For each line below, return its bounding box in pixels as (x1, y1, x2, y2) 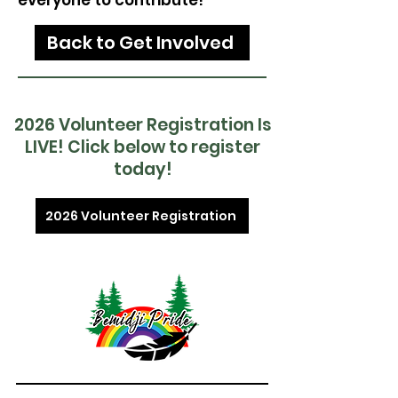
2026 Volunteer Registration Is (13, 113, 272, 137)
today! (113, 157, 172, 181)
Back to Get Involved (47, 30, 234, 55)
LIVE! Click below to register (25, 135, 260, 159)
